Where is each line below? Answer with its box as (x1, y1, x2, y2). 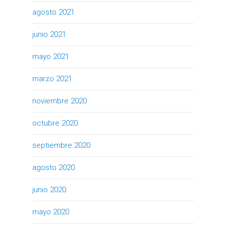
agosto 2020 (32, 162, 75, 172)
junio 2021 (32, 29, 66, 39)
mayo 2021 (32, 51, 69, 61)
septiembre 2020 (32, 140, 90, 150)
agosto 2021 (32, 7, 75, 17)
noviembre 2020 (32, 96, 87, 105)
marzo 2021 (32, 74, 72, 83)
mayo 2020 (32, 207, 69, 216)
